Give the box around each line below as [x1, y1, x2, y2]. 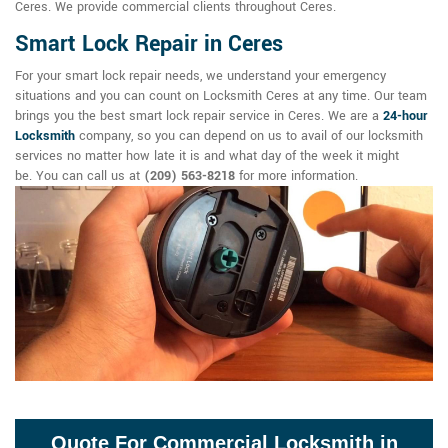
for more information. [235, 167, 358, 186]
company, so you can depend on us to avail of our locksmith [79, 127, 423, 146]
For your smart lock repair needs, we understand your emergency [15, 67, 386, 86]
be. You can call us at [15, 167, 144, 186]
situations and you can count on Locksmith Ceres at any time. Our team [15, 87, 427, 106]
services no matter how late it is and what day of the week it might [15, 147, 399, 166]
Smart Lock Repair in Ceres [15, 28, 283, 61]
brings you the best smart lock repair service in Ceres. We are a [15, 107, 383, 126]
